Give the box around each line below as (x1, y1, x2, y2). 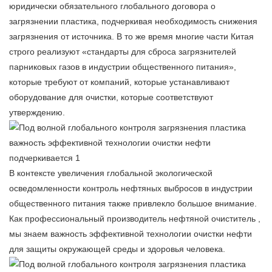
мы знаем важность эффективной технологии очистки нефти (9, 229, 252, 239)
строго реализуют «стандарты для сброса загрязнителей (9, 47, 236, 57)
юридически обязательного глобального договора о (9, 1, 216, 12)
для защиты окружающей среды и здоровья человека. (9, 244, 225, 254)
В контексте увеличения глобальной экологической (9, 168, 212, 178)
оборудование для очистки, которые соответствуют (9, 92, 213, 103)
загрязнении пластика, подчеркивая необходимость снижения (9, 16, 257, 27)
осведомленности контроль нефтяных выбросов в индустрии (9, 183, 253, 194)
